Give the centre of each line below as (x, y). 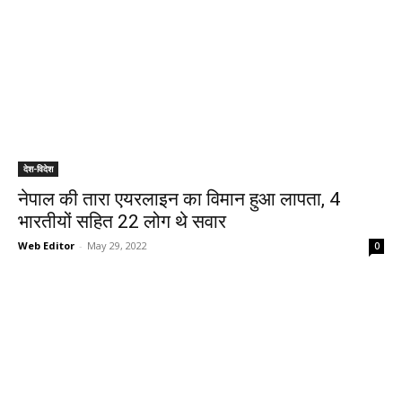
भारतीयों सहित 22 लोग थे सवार (122, 222)
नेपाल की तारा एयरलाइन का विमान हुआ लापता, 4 (179, 199)
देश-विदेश (38, 169)
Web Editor (46, 245)
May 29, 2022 (117, 245)
